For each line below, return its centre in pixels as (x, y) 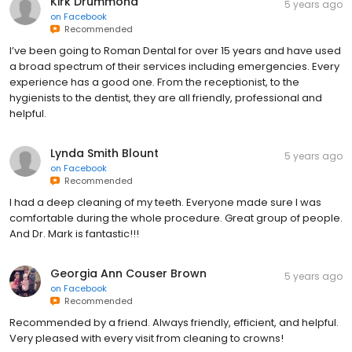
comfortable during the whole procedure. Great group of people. (176, 218)
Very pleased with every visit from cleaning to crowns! (147, 339)
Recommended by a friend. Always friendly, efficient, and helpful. (174, 323)
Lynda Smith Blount (104, 154)
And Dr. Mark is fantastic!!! (74, 234)
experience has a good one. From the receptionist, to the (154, 82)
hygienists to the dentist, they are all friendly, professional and (166, 98)
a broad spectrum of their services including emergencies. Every (174, 67)
